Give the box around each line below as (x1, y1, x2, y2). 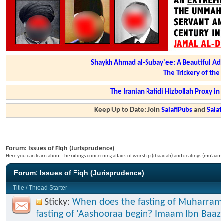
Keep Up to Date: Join (94, 107, 162, 114)
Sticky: (44, 197, 72, 207)
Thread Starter (29, 184, 67, 191)
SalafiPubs (161, 107, 193, 114)
